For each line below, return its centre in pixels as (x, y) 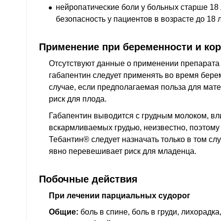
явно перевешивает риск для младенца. (123, 151)
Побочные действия (88, 179)
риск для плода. (78, 99)
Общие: (64, 212)
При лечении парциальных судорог (120, 195)
